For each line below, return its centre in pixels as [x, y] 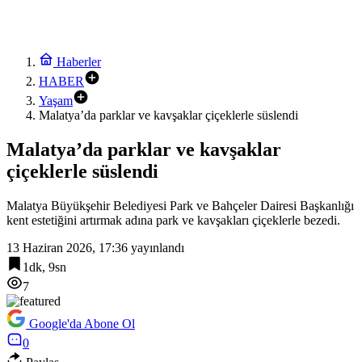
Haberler [77, 62]
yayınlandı [156, 247]
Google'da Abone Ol [82, 323]
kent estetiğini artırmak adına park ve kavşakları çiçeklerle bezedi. [173, 220]
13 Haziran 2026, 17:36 [67, 247]
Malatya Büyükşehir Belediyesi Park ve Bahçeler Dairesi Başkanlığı [180, 205]
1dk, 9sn [44, 267]
